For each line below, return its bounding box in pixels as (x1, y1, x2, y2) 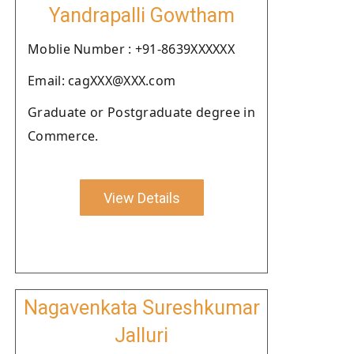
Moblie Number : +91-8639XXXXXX (28, 40, 235, 58)
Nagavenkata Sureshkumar (23, 296, 260, 319)
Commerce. (28, 127, 99, 145)
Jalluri (115, 324, 168, 347)
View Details (103, 189, 180, 206)
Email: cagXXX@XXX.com (28, 72, 176, 89)
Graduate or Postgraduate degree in (28, 104, 255, 121)
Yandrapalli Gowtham (48, 4, 235, 27)
